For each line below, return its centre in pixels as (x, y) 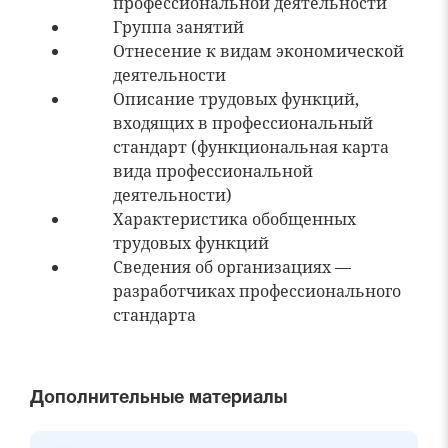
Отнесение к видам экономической (258, 51)
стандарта (154, 315)
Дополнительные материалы (158, 398)
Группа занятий (178, 27)
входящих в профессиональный (243, 123)
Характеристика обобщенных (234, 219)
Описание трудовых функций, (236, 99)
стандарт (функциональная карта (251, 147)
